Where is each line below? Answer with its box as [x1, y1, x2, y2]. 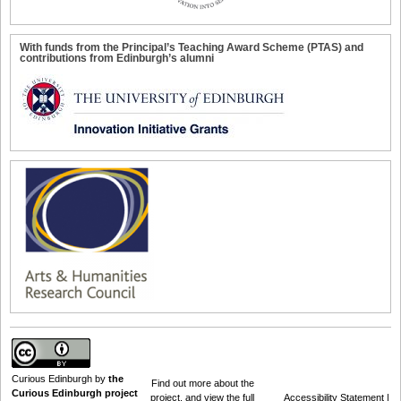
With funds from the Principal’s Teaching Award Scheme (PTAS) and [20, 40, 363, 54]
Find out [150, 377, 189, 388]
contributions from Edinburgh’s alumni [20, 51, 214, 64]
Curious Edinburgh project [12, 387, 138, 398]
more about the [188, 377, 254, 388]
